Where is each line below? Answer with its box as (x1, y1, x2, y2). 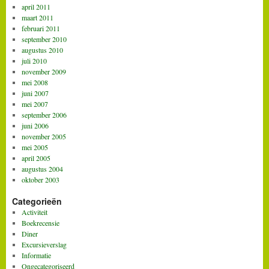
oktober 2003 (21, 174, 59, 184)
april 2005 (21, 153, 50, 163)
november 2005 (21, 131, 66, 141)
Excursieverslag (21, 239, 67, 249)
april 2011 (21, 1, 50, 11)
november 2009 (21, 66, 66, 76)
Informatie (21, 250, 51, 260)
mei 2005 (21, 142, 48, 152)
